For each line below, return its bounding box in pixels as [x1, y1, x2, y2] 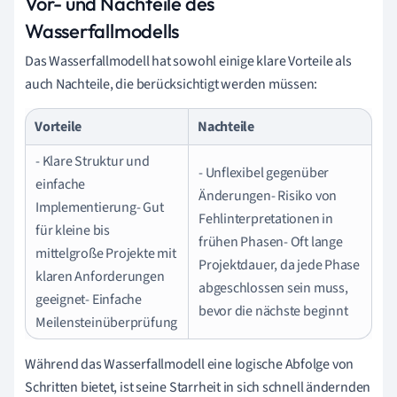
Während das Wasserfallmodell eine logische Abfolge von [25, 354, 354, 374]
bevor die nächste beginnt [198, 300, 348, 321]
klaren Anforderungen [35, 266, 165, 286]
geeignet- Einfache [35, 289, 143, 309]
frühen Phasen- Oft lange [198, 231, 343, 252]
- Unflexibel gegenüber [198, 162, 330, 183]
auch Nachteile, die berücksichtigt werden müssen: [25, 74, 318, 94]
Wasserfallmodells [25, 18, 180, 43]
